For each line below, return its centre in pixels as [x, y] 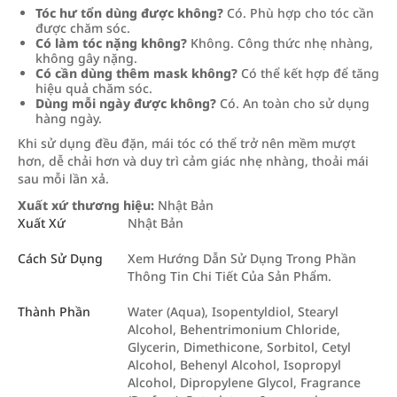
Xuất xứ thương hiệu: [86, 205]
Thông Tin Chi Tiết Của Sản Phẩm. [230, 276]
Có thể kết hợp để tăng [308, 73]
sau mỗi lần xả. [63, 179]
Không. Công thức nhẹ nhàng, [280, 43]
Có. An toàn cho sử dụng [293, 103]
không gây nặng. [86, 58]
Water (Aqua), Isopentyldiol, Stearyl [233, 311]
